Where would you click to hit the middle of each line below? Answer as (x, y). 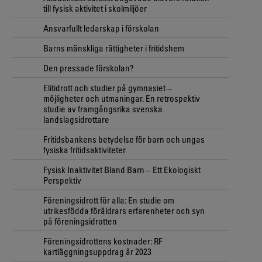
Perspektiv (62, 180)
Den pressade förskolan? (89, 68)
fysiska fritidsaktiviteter (85, 149)
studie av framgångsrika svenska (103, 108)
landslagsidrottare (76, 119)
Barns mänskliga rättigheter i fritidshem (114, 48)
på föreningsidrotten (80, 221)
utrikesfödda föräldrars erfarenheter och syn (124, 210)
